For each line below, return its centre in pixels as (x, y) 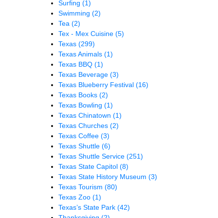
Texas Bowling (81, 105)
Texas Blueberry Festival (97, 85)
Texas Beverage (84, 75)
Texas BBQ (76, 64)
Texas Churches (84, 126)
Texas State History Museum (103, 177)
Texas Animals (81, 54)
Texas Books (79, 95)
